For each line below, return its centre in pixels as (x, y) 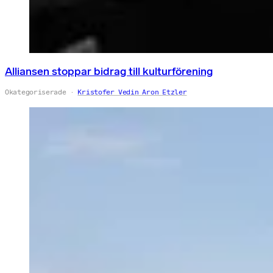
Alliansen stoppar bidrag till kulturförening (109, 71)
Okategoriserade (36, 92)
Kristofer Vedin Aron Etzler (132, 92)
